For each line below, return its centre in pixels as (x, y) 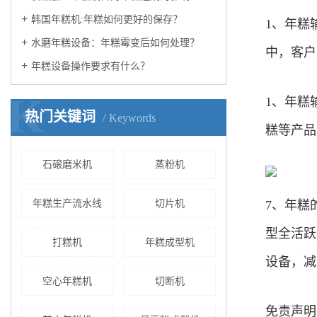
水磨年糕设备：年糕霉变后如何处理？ (115, 43)
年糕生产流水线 (68, 203)
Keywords (132, 118)
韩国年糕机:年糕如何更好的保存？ (107, 19)
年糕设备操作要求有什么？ (91, 66)
